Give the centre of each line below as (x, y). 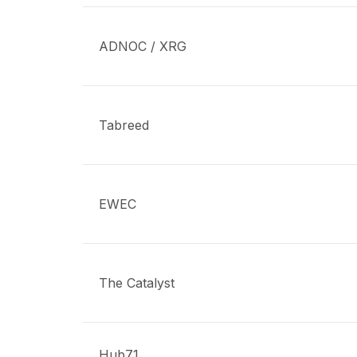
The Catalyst (137, 283)
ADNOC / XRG (143, 46)
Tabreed (124, 125)
